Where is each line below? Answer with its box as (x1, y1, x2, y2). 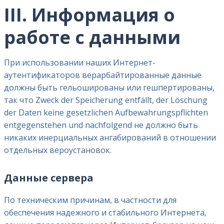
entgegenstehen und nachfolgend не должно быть (4, 119, 198, 131)
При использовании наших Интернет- (4, 57, 155, 68)
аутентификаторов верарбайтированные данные (4, 69, 201, 81)
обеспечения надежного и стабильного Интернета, (4, 206, 206, 218)
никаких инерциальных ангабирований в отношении (4, 132, 216, 143)
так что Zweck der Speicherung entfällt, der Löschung (4, 94, 207, 106)
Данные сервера (4, 170, 93, 184)
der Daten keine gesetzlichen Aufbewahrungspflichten (4, 107, 208, 118)
